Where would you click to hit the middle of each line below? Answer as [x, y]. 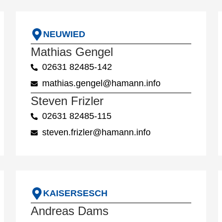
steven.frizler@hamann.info [96, 133]
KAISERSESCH [75, 194]
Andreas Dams [70, 211]
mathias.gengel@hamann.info [101, 83]
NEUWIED [64, 34]
